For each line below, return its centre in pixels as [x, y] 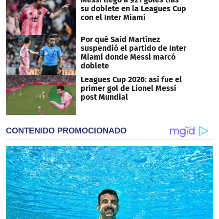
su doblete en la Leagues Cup [133, 9]
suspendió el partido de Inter [133, 48]
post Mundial [104, 97]
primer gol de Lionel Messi [128, 88]
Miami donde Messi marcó [128, 57]
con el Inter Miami [113, 18]
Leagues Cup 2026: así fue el [131, 80]
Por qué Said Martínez [120, 40]
